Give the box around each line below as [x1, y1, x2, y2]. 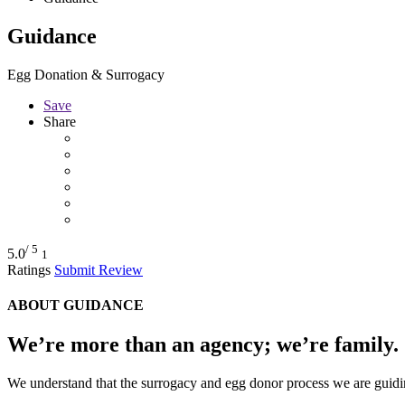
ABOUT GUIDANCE [7, 297, 144, 314]
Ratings [7, 261, 54, 278]
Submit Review [54, 261, 143, 278]
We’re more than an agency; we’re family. [7, 333, 399, 357]
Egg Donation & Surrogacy [7, 66, 165, 82]
